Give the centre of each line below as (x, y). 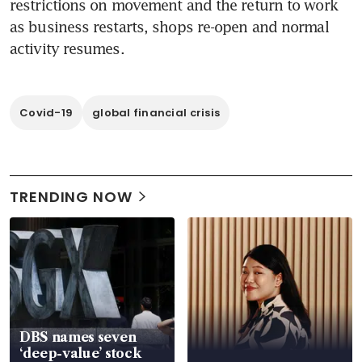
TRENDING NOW (71, 196)
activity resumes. (67, 48)
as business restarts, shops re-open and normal (169, 26)
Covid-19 (46, 112)
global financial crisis (156, 112)
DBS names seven (78, 337)
